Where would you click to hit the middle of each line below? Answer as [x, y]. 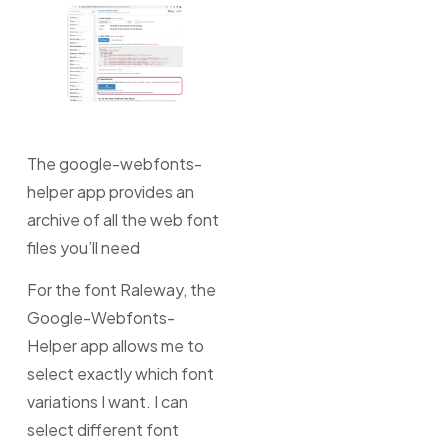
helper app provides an [110, 191]
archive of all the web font [122, 219]
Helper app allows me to [115, 346]
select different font [102, 430]
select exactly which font [120, 374]
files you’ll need [83, 247]
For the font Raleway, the [121, 290]
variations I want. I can [107, 402]
